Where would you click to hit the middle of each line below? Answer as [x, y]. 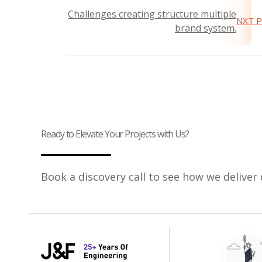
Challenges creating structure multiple [152, 14]
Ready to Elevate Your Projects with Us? [115, 134]
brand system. [206, 28]
